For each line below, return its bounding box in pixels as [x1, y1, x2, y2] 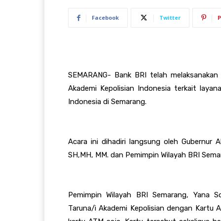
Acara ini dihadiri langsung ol [68, 137, 170, 146]
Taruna [68, 203, 91, 213]
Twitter [159, 13, 181, 21]
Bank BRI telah [114, 70, 171, 79]
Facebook [92, 13, 119, 21]
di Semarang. [101, 97, 147, 106]
